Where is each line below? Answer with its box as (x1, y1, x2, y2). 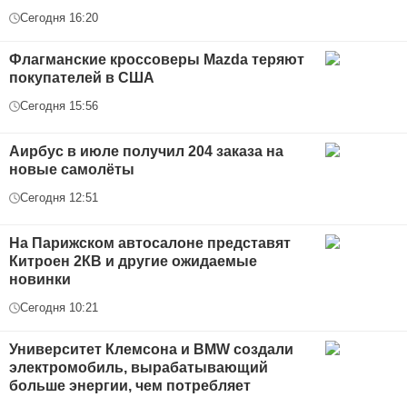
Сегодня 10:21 (20, 301, 98, 315)
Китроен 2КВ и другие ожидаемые (9, 253, 257, 270)
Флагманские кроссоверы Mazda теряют (9, 52, 304, 68)
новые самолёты (9, 162, 134, 178)
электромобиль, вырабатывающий (9, 360, 268, 376)
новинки (9, 272, 71, 288)
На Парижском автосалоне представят (9, 235, 291, 252)
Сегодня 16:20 (20, 11, 98, 25)
